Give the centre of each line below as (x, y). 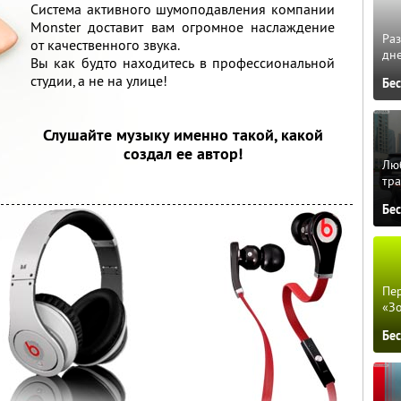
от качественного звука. (105, 45)
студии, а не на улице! (99, 81)
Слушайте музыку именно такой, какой (183, 135)
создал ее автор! (183, 154)
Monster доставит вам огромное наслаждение (183, 27)
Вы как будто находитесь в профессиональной (183, 63)
